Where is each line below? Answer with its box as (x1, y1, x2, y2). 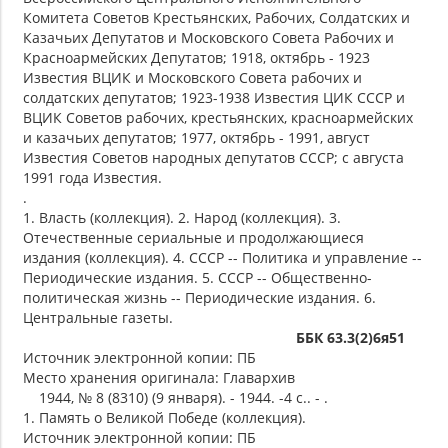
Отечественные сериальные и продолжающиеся (23, 228, 364, 248)
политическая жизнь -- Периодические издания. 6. (23, 288, 376, 308)
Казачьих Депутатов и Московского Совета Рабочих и (23, 28, 394, 48)
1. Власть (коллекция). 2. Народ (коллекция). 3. (23, 208, 341, 228)
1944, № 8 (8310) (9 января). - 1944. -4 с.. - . (23, 388, 328, 408)
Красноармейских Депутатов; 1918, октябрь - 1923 (23, 48, 370, 68)
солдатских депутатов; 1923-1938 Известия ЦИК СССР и (23, 88, 405, 108)
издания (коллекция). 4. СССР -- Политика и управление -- (23, 248, 422, 268)
